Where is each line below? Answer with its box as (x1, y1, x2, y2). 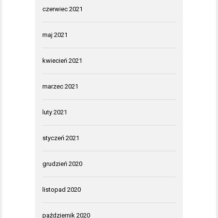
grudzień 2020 (42, 160, 82, 167)
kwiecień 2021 (42, 56, 82, 64)
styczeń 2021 (42, 134, 79, 142)
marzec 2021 (42, 82, 78, 90)
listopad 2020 (42, 185, 81, 193)
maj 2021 (42, 31, 68, 38)
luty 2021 (42, 108, 67, 116)
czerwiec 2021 (42, 5, 83, 13)
